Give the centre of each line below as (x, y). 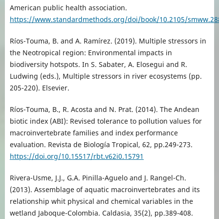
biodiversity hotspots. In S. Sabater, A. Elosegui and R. (98, 64)
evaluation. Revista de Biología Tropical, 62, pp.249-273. (101, 144)
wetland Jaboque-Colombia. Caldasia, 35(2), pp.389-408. (101, 213)
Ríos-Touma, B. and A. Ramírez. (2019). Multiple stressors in (108, 41)
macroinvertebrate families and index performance (94, 132)
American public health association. (68, 7)
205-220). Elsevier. (39, 88)
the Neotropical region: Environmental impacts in (91, 52)
